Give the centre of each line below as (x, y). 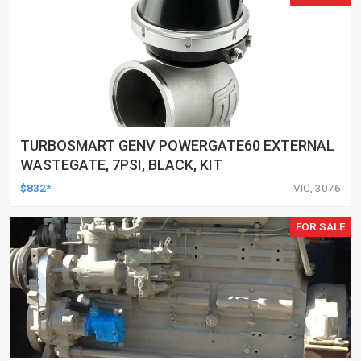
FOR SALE (321, 226)
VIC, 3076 (317, 187)
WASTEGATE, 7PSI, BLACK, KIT (121, 164)
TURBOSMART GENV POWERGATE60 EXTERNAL (177, 145)
